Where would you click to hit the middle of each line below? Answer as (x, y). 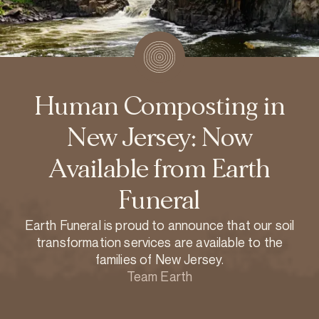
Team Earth (159, 276)
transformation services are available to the (159, 242)
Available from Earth (159, 169)
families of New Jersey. (159, 259)
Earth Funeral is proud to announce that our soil (159, 225)
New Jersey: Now (159, 138)
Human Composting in (159, 106)
